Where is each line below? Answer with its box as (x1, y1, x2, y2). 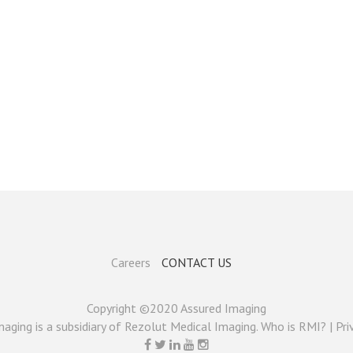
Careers (110, 255, 150, 270)
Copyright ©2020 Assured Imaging (87, 300, 266, 316)
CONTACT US (161, 255, 232, 270)
